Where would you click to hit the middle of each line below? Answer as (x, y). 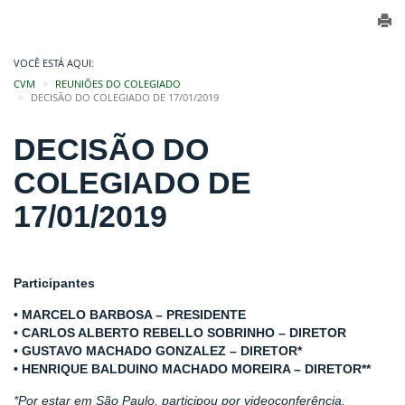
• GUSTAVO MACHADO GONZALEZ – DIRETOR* (158, 351)
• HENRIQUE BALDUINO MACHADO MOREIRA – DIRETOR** (192, 369)
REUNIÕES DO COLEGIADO (118, 84)
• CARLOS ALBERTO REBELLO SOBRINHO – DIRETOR (180, 333)
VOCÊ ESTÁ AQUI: (54, 63)
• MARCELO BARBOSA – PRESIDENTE (130, 315)
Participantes (54, 283)
